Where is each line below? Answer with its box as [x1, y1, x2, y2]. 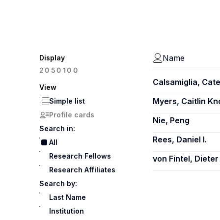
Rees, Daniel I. [153, 135, 207, 144]
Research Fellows [49, 152, 111, 160]
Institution [49, 207, 84, 215]
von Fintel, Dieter [153, 154, 219, 164]
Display [39, 54, 65, 62]
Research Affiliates [49, 165, 115, 174]
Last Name [49, 193, 86, 201]
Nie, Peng [153, 115, 190, 125]
